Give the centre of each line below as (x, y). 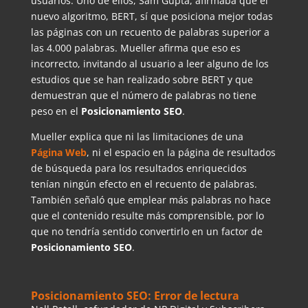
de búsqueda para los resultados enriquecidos (139, 168)
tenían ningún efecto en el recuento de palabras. (144, 184)
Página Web (58, 152)
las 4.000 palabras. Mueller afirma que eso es (135, 47)
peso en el (56, 111)
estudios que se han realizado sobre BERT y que (142, 79)
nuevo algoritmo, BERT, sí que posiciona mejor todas (152, 16)
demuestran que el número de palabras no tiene (143, 95)
